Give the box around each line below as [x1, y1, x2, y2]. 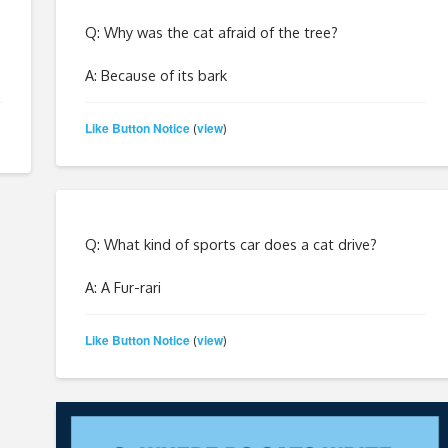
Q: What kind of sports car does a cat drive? [84, 234, 377, 253]
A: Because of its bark [84, 65, 227, 84]
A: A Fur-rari [84, 277, 161, 296]
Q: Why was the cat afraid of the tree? [84, 22, 338, 41]
